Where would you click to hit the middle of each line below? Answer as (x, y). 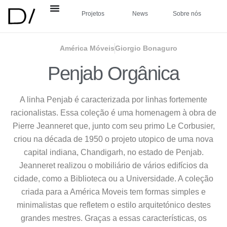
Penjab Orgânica (113, 74)
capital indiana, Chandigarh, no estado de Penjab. (113, 153)
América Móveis (87, 48)
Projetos (93, 14)
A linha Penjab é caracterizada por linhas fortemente (113, 100)
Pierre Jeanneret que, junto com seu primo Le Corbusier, (113, 126)
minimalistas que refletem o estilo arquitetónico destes (113, 205)
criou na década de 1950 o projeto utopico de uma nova (113, 139)
